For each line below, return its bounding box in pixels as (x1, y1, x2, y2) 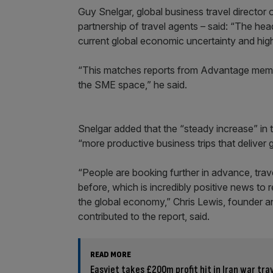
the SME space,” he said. (78, 79, 187, 91)
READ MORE (90, 249, 131, 260)
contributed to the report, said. (78, 210, 210, 222)
